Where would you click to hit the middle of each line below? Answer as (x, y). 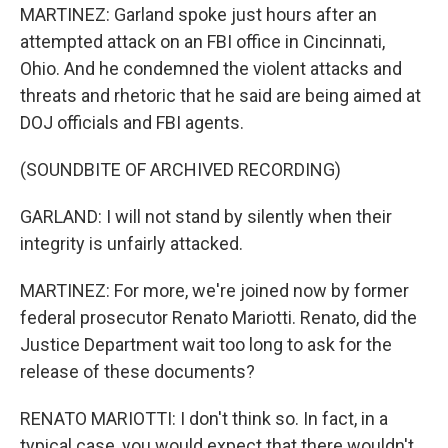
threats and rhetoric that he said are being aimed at (220, 95)
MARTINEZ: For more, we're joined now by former (214, 290)
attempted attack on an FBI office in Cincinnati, (202, 41)
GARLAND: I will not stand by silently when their (206, 216)
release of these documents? (137, 371)
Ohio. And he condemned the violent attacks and (211, 68)
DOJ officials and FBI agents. (132, 122)
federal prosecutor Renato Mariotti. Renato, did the (218, 317)
